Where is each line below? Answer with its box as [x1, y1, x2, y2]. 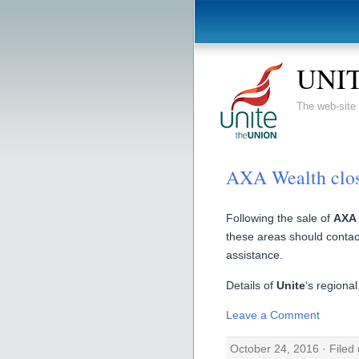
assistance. [226, 248, 283, 262]
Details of [226, 278, 276, 292]
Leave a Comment [226, 309, 320, 322]
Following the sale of [226, 212, 333, 225]
